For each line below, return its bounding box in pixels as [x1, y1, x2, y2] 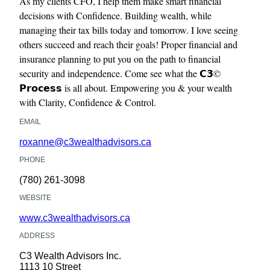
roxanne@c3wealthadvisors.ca [19, 137, 151, 148]
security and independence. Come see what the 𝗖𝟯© [19, 67, 221, 80]
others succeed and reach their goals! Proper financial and [19, 38, 237, 51]
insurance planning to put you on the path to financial [19, 52, 221, 66]
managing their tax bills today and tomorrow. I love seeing [19, 24, 238, 37]
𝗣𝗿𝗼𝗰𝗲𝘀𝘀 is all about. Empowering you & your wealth [19, 81, 232, 95]
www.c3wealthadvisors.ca [19, 213, 130, 224]
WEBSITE [19, 193, 51, 202]
